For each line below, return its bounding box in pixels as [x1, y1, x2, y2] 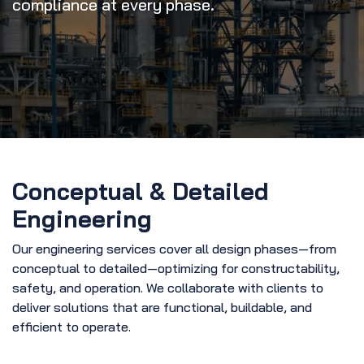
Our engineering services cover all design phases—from [12, 240, 336, 258]
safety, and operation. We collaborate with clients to [12, 279, 323, 297]
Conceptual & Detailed [12, 176, 269, 206]
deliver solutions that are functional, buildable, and [12, 299, 312, 316]
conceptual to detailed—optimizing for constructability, [12, 260, 340, 277]
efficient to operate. [12, 318, 131, 336]
